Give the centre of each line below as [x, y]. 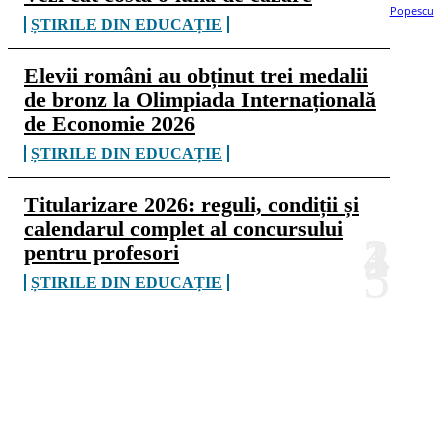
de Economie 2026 [109, 123]
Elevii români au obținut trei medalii [196, 75]
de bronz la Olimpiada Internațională [200, 99]
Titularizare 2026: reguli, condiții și [191, 204]
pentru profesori [101, 252]
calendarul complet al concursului [183, 228]
